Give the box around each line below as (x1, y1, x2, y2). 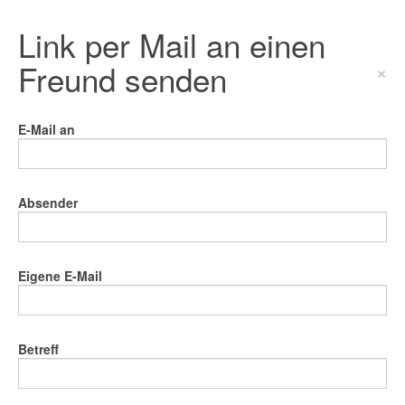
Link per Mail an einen (18, 22, 325, 67)
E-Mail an (18, 120, 75, 138)
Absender (18, 193, 78, 212)
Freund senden (18, 56, 227, 101)
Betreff (18, 340, 59, 358)
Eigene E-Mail (18, 267, 102, 285)
